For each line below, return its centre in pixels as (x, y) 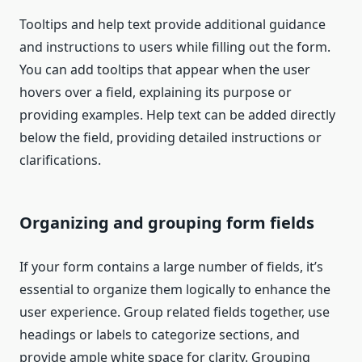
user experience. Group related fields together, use (175, 312)
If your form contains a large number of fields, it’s (171, 267)
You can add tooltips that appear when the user (165, 70)
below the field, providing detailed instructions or (170, 138)
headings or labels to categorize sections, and (160, 335)
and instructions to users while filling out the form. (175, 47)
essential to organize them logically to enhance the (175, 290)
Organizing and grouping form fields (167, 223)
